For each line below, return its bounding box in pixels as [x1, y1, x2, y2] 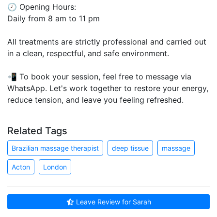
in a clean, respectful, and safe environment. [7, 48, 169, 58]
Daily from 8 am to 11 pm [7, 13, 100, 23]
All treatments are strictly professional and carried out [7, 36, 206, 46]
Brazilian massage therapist [12, 143, 99, 152]
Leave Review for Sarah [74, 197, 151, 206]
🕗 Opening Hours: [7, 1, 76, 12]
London [43, 162, 67, 171]
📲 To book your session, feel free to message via [7, 71, 191, 81]
